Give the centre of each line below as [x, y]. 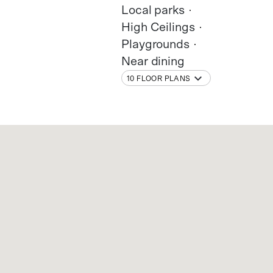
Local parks [153, 11]
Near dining [153, 62]
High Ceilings [158, 28]
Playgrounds [155, 45]
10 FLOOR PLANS [159, 78]
